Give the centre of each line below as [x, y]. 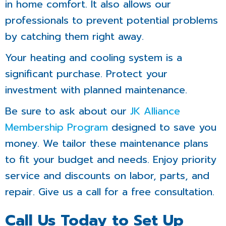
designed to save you [162, 127]
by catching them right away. [74, 37]
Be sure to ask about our [68, 111]
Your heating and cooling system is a [94, 58]
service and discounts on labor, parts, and [107, 176]
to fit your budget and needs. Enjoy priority [111, 160]
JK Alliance [155, 111]
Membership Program [56, 127]
